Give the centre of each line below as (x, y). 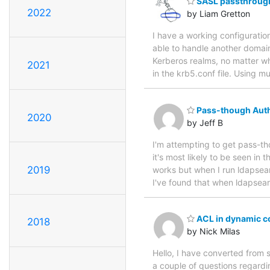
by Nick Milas (213, 231)
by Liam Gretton (218, 14)
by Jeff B (205, 122)
